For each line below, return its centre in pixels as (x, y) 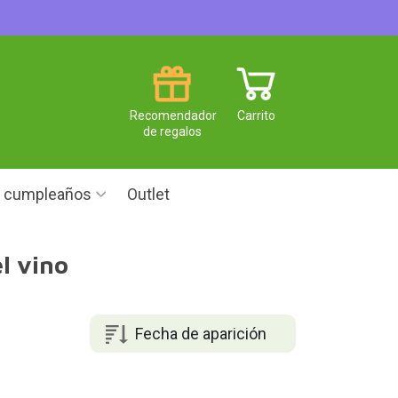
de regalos (172, 131)
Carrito (256, 115)
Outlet (148, 194)
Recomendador (173, 115)
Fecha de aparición (200, 333)
